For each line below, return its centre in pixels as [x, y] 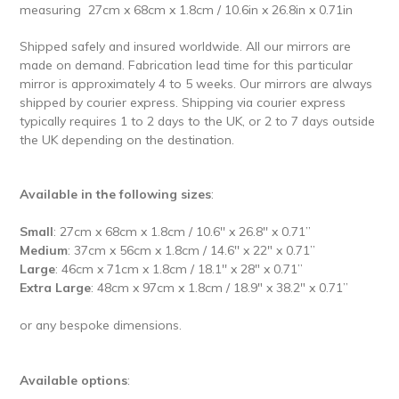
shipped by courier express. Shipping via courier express [183, 102]
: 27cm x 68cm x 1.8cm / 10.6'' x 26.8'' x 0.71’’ [182, 232]
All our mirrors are [298, 45]
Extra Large [55, 288]
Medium [44, 250]
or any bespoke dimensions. [101, 325]
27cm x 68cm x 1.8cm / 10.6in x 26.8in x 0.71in [220, 10]
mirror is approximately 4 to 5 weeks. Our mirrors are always [196, 83]
